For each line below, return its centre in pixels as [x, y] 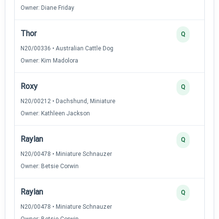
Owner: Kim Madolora [49, 60]
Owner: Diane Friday [47, 8]
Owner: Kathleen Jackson [55, 113]
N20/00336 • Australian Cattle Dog [67, 48]
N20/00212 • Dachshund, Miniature [68, 101]
